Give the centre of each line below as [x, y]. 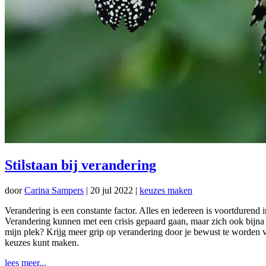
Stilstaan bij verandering [80, 165]
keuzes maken [166, 190]
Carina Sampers [54, 190]
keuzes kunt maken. [42, 242]
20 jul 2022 [112, 190]
